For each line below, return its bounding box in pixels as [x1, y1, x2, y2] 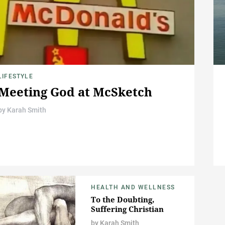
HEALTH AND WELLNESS [91, 184, 175, 191]
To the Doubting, [91, 194, 154, 205]
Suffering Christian [91, 204, 164, 214]
